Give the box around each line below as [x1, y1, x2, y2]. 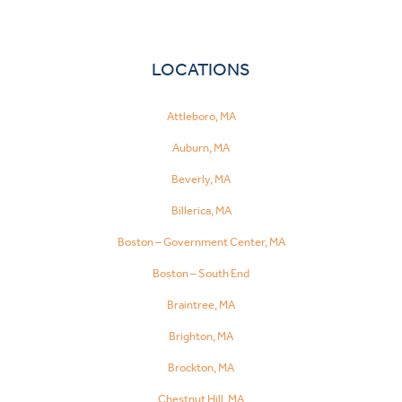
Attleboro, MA [166, 109, 236, 123]
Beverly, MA [171, 172, 231, 186]
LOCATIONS [152, 57, 250, 80]
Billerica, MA [170, 204, 232, 217]
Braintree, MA [167, 298, 235, 311]
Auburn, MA [172, 141, 230, 154]
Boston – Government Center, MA [117, 235, 285, 249]
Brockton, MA [168, 361, 234, 374]
